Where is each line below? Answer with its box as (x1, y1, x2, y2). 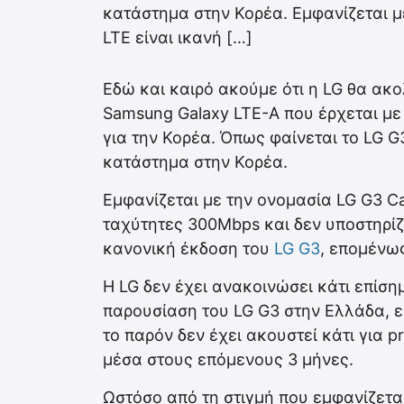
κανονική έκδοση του (103, 238, 274, 258)
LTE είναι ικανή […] (103, 27, 252, 47)
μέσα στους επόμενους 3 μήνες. (103, 349, 353, 369)
